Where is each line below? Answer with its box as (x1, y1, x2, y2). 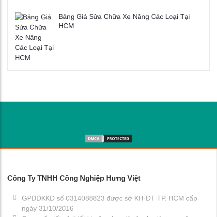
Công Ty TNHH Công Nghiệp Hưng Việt (7, 173, 140, 182)
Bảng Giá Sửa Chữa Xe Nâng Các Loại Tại (59, 12, 190, 20)
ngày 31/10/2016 (22, 204, 74, 212)
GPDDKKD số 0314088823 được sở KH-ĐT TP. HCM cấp (22, 194, 197, 202)
